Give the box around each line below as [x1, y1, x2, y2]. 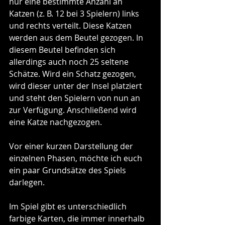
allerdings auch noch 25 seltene [9, 56, 131, 67]
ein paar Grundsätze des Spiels [9, 164, 128, 176]
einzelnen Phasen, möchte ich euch [9, 152, 144, 164]
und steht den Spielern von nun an [9, 92, 142, 103]
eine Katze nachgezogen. [9, 116, 102, 128]
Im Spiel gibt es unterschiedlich [9, 200, 129, 212]
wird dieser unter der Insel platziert [9, 80, 144, 91]
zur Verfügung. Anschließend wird [9, 104, 139, 116]
